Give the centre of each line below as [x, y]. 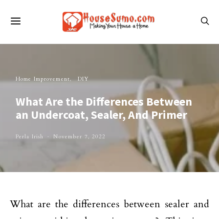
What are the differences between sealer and [109, 204]
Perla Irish [30, 137]
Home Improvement [43, 79]
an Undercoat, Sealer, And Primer [101, 115]
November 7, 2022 [80, 137]
